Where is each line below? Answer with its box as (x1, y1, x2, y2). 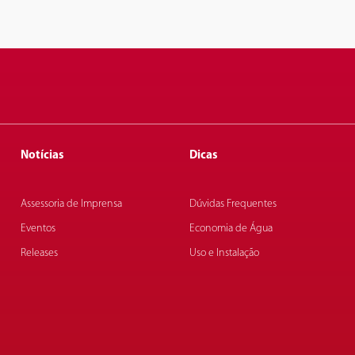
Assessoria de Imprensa (20, 198, 122, 210)
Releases (20, 247, 58, 259)
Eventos (20, 223, 55, 235)
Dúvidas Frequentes (189, 198, 277, 210)
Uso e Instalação (189, 247, 259, 259)
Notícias (20, 150, 64, 162)
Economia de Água (189, 223, 273, 235)
